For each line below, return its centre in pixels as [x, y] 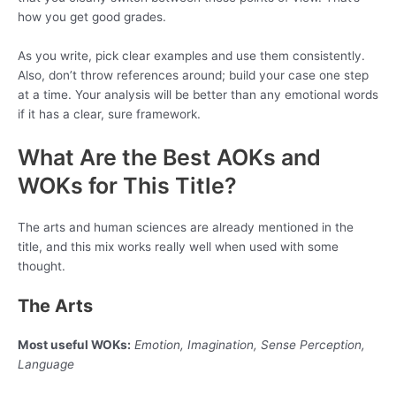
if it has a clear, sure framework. [109, 114]
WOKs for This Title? [127, 185]
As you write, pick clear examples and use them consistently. [191, 55]
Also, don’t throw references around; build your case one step [193, 75]
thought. [42, 266]
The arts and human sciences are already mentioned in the [186, 227]
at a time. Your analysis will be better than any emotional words [198, 94]
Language [46, 365]
